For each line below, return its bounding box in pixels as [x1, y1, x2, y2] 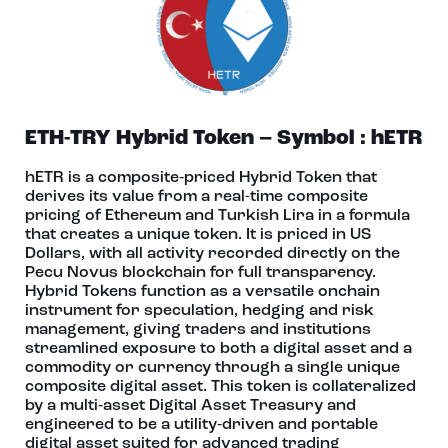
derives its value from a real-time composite [25, 189, 368, 205]
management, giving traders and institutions [25, 322, 371, 338]
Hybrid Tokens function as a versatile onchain [25, 284, 380, 300]
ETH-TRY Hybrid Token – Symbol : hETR [25, 128, 422, 149]
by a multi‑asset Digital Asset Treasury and [25, 398, 356, 414]
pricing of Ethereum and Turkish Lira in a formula [25, 208, 410, 224]
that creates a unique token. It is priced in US [25, 227, 371, 243]
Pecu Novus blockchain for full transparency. [25, 265, 376, 281]
